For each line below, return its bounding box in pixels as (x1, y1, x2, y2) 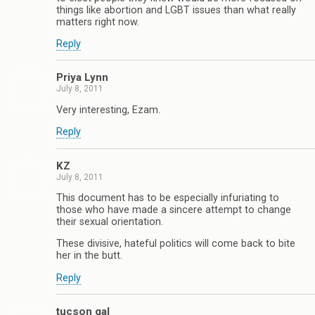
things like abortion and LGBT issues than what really (56, 4, 296, 16)
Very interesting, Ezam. (56, 103, 160, 116)
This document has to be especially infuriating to (56, 191, 279, 204)
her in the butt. (56, 250, 122, 262)
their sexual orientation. (56, 215, 163, 228)
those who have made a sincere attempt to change (56, 203, 291, 216)
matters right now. (56, 15, 139, 28)
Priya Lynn (56, 71, 108, 84)
